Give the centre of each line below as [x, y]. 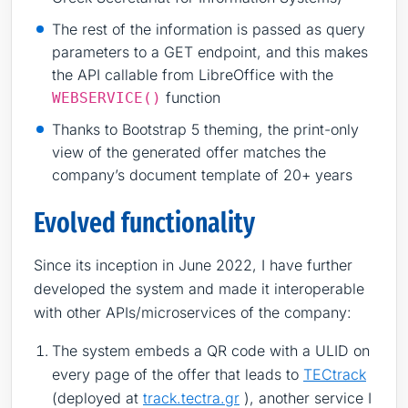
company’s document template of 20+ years [202, 174]
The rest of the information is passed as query [209, 29]
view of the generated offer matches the [189, 152]
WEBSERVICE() [107, 97]
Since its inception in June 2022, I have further [193, 265]
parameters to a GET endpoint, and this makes [210, 51]
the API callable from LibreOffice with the [193, 74]
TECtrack [335, 374]
